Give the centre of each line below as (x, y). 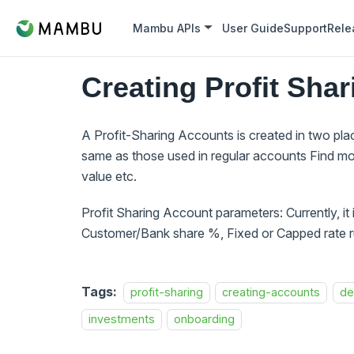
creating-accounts (271, 292)
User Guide (253, 28)
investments (122, 319)
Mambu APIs (167, 28)
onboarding (205, 319)
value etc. (109, 176)
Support (306, 28)
